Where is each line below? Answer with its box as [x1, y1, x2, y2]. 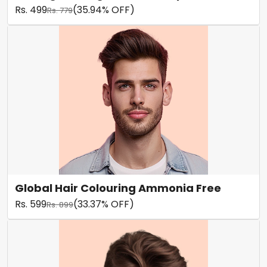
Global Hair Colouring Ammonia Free [15, 181, 221, 195]
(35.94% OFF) [73, 3, 135, 17]
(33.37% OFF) [73, 197, 134, 211]
